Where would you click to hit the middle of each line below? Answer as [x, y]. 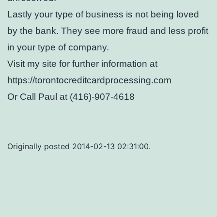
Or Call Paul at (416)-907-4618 [71, 97]
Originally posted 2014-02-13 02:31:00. [79, 147]
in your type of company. [58, 47]
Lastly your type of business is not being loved [103, 15]
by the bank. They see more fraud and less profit [108, 31]
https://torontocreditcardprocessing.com [89, 80]
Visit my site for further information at [82, 64]
